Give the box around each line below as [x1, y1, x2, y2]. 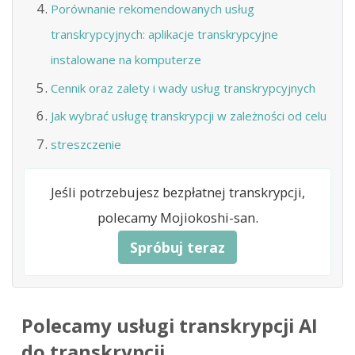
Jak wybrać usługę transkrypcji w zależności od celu [50, 108, 326, 124]
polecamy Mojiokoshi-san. [97, 208, 258, 227]
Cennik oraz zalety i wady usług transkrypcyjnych [50, 79, 315, 96]
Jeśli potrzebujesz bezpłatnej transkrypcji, [50, 182, 305, 201]
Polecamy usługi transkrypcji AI [21, 313, 318, 339]
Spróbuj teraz [130, 237, 225, 257]
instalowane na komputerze [50, 52, 201, 68]
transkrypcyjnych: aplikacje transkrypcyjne [50, 26, 278, 43]
